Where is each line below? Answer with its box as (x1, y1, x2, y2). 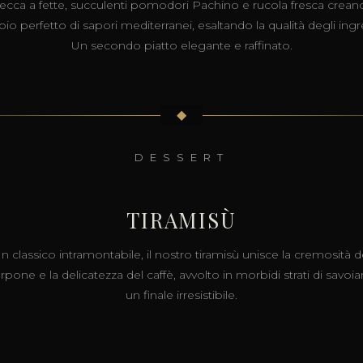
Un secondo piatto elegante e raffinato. (70, 38, 293, 53)
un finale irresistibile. (126, 288, 237, 302)
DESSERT (134, 151, 229, 164)
